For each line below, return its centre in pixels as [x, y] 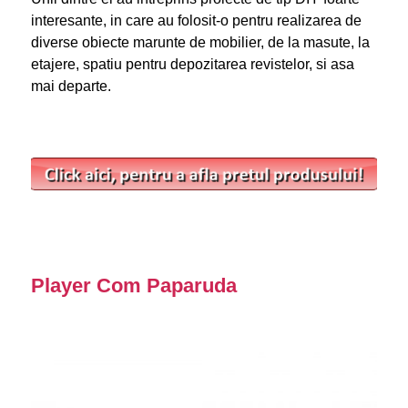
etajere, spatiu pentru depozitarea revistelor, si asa [192, 65]
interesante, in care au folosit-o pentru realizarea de [196, 21]
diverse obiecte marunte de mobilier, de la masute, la [200, 43]
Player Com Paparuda [133, 286]
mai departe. [71, 87]
